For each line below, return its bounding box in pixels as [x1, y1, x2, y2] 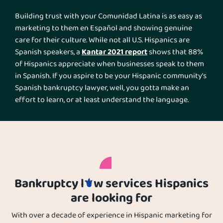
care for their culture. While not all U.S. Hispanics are [15, 34, 190, 47]
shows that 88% [147, 46, 203, 59]
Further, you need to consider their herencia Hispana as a [15, 106, 207, 118]
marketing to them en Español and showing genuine [15, 22, 192, 35]
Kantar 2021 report [82, 46, 147, 59]
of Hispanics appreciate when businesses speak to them [15, 58, 204, 71]
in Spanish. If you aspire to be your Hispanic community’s [15, 70, 207, 83]
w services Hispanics [94, 174, 209, 194]
